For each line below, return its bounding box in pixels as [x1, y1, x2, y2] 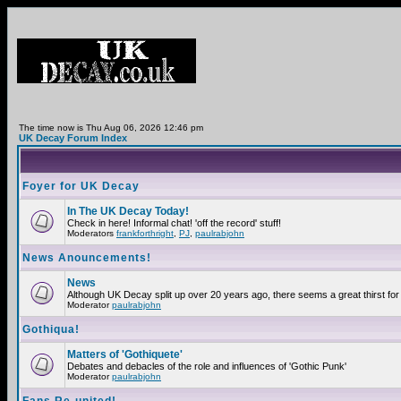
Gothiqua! [22, 323, 80, 336]
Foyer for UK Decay [22, 180, 140, 192]
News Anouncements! [22, 252, 151, 264]
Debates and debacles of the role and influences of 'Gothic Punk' [67, 361, 346, 371]
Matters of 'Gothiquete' [67, 348, 183, 361]
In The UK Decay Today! [67, 205, 189, 218]
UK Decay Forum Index [19, 132, 127, 143]
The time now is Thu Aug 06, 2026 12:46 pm [19, 123, 203, 132]
